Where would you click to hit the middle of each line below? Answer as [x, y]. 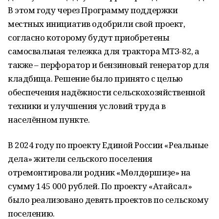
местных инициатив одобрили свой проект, [97, 24]
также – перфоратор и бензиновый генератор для [109, 65]
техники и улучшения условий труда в [87, 106]
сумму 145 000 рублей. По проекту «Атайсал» [100, 186]
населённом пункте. [49, 120]
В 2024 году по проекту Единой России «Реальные [108, 145]
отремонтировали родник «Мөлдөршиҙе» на [99, 172]
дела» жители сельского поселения [80, 159]
